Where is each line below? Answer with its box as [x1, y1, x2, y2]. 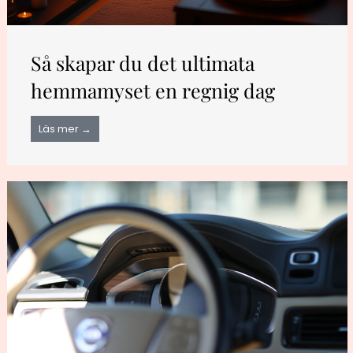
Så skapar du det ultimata [31, 49, 255, 76]
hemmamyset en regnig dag [31, 76, 276, 103]
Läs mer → [39, 121, 92, 136]
